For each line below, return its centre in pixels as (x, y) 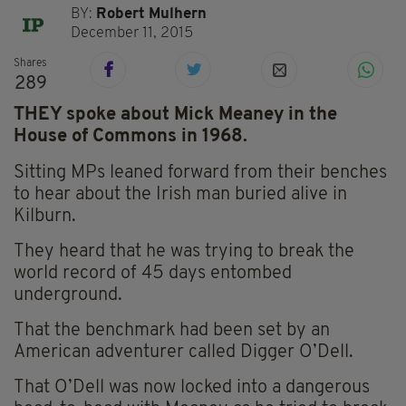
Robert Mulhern (152, 14)
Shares (30, 64)
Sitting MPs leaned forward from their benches (200, 174)
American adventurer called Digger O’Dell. (184, 353)
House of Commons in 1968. (133, 137)
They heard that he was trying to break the (184, 252)
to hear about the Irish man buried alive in (180, 195)
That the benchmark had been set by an (172, 331)
